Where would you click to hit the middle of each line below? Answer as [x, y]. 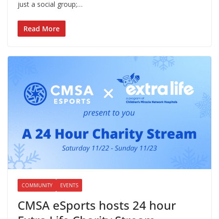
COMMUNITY [37, 186]
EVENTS [69, 186]
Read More [42, 28]
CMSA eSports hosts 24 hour [97, 205]
